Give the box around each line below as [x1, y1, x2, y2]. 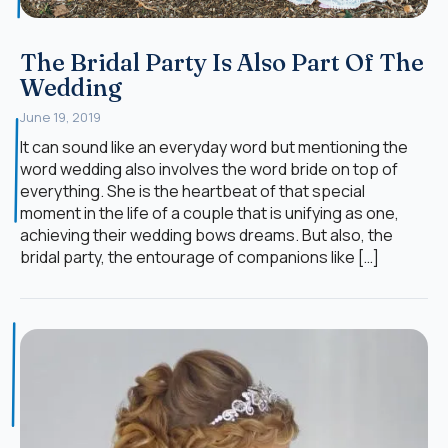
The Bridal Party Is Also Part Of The [20, 47, 424, 77]
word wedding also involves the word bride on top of [20, 157, 398, 180]
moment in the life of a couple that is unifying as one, [20, 201, 399, 224]
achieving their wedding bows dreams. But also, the [20, 223, 393, 246]
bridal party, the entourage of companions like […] [20, 245, 379, 268]
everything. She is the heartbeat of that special [20, 179, 365, 202]
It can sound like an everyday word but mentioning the [20, 135, 408, 158]
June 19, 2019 [20, 107, 101, 126]
